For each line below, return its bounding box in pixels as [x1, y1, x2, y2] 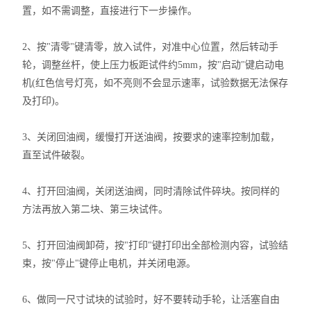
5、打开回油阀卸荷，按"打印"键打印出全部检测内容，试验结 [22, 240, 289, 251]
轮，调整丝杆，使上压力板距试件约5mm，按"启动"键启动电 [22, 60, 285, 70]
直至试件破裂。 [22, 150, 91, 160]
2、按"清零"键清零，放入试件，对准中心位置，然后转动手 [22, 42, 279, 52]
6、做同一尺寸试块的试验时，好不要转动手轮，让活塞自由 [22, 294, 280, 305]
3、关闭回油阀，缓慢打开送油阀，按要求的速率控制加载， [22, 132, 280, 142]
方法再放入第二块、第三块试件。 [22, 204, 169, 215]
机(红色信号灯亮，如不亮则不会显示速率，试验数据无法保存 [22, 78, 289, 88]
